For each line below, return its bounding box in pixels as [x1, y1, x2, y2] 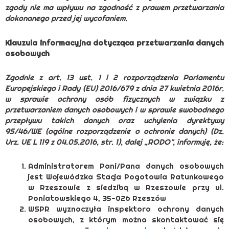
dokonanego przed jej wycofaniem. [5, 13, 127, 24]
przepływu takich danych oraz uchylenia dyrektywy [5, 115, 224, 125]
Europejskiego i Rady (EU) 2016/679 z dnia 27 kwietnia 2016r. [5, 83, 224, 93]
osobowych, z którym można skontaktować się [28, 215, 224, 225]
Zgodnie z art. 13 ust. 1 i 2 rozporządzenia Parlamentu [5, 72, 224, 82]
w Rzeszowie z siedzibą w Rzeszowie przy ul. [28, 182, 224, 193]
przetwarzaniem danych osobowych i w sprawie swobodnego [5, 104, 224, 114]
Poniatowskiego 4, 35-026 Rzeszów [28, 193, 166, 203]
